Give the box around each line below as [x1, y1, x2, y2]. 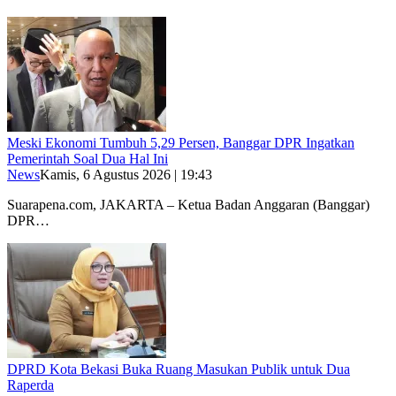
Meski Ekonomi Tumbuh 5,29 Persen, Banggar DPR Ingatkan [7, 134, 354, 150]
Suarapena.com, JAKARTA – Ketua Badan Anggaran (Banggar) [7, 196, 369, 212]
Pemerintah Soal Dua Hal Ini [7, 150, 168, 166]
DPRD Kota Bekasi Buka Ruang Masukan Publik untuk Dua [7, 361, 350, 377]
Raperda [7, 377, 54, 392]
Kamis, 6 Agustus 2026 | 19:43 [40, 166, 212, 182]
